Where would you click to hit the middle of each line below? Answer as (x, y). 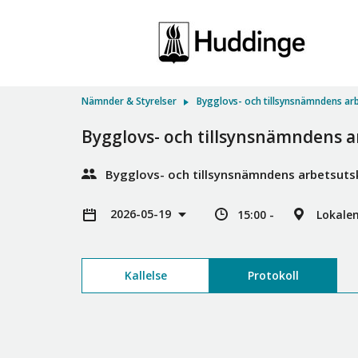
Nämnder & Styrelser (129, 101)
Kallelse (145, 275)
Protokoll (273, 275)
